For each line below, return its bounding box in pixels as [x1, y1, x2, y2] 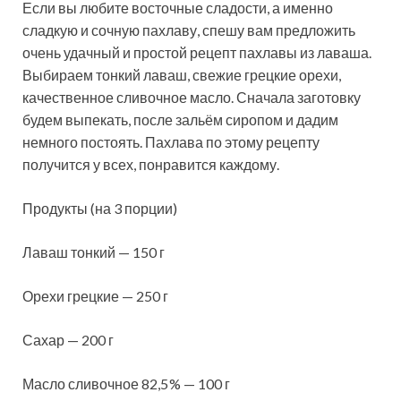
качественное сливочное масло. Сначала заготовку [22, 88, 361, 106]
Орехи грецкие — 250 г [22, 286, 168, 304]
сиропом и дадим [226, 110, 338, 128]
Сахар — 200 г [22, 330, 114, 348]
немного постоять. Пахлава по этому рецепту [22, 132, 320, 150]
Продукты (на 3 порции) [22, 199, 177, 217]
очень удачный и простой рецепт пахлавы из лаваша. [22, 43, 371, 61]
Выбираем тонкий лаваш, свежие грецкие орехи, [22, 65, 341, 83]
